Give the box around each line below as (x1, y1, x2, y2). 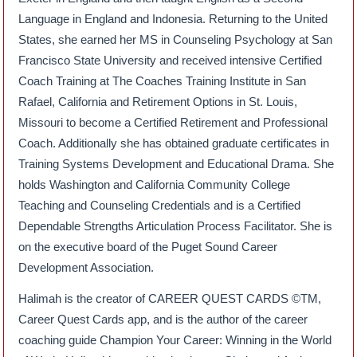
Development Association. (18, 260, 155, 274)
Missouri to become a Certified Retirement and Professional (18, 115, 328, 129)
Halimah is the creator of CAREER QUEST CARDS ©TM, (18, 291, 322, 305)
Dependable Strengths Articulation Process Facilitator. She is (18, 218, 333, 233)
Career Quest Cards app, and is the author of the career (18, 312, 308, 326)
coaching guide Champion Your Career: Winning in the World (18, 332, 332, 347)
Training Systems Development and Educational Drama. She (18, 156, 335, 171)
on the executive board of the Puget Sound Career (18, 239, 278, 253)
